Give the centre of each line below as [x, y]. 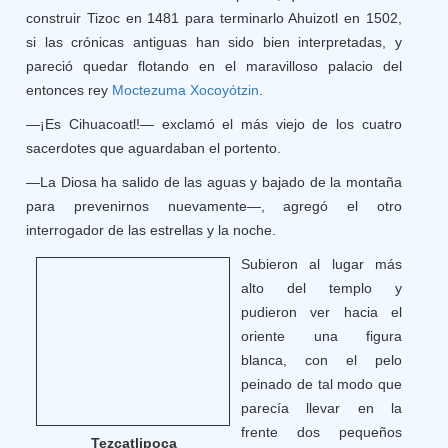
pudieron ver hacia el [321, 312]
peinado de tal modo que [321, 384]
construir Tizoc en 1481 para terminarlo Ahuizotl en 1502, [214, 18]
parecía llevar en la [321, 408]
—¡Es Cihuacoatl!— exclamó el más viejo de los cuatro [214, 124]
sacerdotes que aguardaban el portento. [154, 148]
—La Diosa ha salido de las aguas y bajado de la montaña [214, 182]
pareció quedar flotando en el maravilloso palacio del [214, 66]
